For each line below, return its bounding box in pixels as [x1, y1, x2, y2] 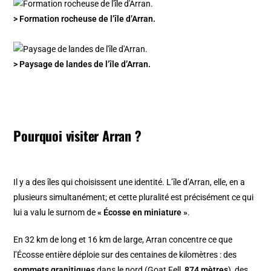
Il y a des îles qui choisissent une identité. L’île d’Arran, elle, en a [13, 177, 246, 187]
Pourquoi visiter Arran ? [13, 125, 142, 145]
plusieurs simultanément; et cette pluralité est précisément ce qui [13, 192, 254, 202]
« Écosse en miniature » [97, 207, 188, 217]
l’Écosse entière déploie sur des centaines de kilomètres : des [13, 249, 237, 260]
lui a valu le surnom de [13, 207, 98, 217]
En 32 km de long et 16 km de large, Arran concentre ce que [13, 234, 233, 244]
